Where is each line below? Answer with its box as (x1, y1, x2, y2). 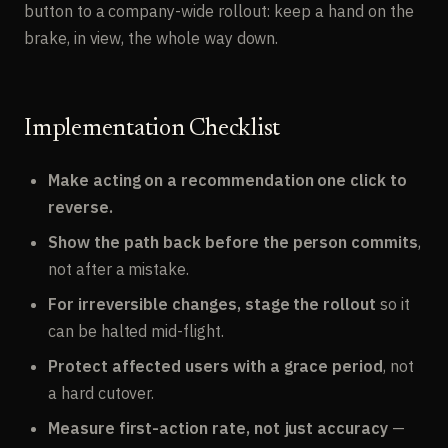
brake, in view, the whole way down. (24, 28, 279, 49)
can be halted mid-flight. (48, 321, 224, 342)
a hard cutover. (48, 383, 155, 404)
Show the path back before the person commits (48, 232, 418, 253)
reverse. (48, 197, 113, 218)
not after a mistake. (48, 259, 190, 280)
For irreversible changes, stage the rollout (48, 294, 376, 315)
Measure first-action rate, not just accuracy (48, 418, 388, 439)
